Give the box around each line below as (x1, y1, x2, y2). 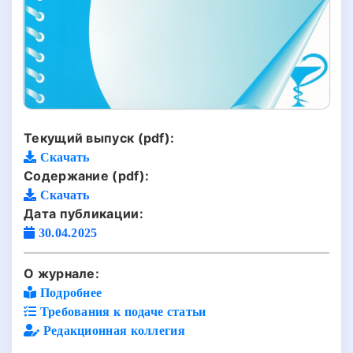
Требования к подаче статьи (36, 304, 206, 318)
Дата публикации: (24, 205, 143, 221)
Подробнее (36, 285, 102, 299)
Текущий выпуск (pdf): (24, 129, 175, 146)
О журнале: (24, 265, 99, 281)
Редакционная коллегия (39, 323, 185, 336)
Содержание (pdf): (24, 167, 150, 184)
